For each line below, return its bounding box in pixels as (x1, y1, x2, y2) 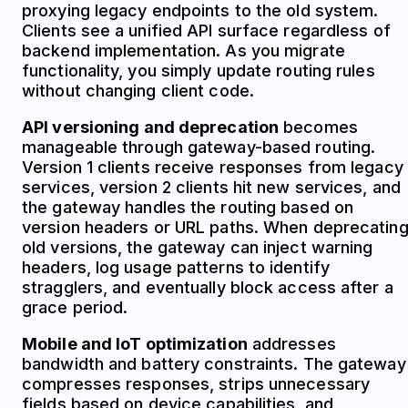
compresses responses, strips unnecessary (22, 373, 371, 393)
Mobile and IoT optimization (22, 333, 248, 353)
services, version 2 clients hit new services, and (22, 177, 401, 197)
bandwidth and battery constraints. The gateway (22, 353, 406, 373)
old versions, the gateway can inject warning (22, 237, 373, 257)
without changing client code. (22, 80, 254, 100)
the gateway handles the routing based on (22, 197, 354, 217)
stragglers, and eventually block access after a (22, 277, 393, 297)
